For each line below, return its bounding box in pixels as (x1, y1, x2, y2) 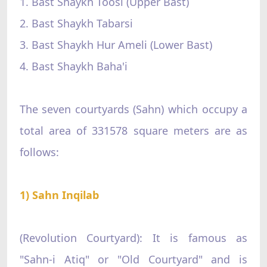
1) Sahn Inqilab (19, 187, 99, 202)
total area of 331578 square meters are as (19, 123, 248, 138)
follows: (19, 144, 59, 159)
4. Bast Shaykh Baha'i (19, 58, 128, 73)
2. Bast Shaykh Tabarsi (19, 15, 133, 30)
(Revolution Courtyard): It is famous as (19, 230, 248, 245)
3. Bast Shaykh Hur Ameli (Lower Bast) (19, 37, 212, 52)
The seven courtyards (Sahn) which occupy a (19, 101, 248, 116)
